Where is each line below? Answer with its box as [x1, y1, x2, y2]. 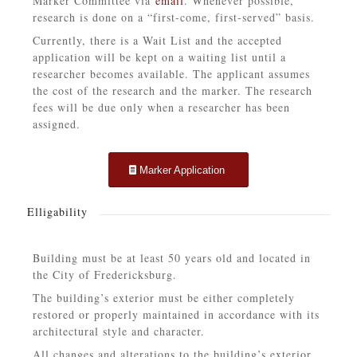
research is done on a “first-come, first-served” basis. [32, 9, 315, 25]
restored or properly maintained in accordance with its [32, 307, 320, 323]
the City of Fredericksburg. [32, 267, 177, 283]
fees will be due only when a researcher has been [32, 99, 290, 115]
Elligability [26, 203, 88, 219]
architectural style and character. [32, 324, 205, 339]
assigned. [32, 116, 80, 131]
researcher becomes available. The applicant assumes [32, 65, 310, 81]
